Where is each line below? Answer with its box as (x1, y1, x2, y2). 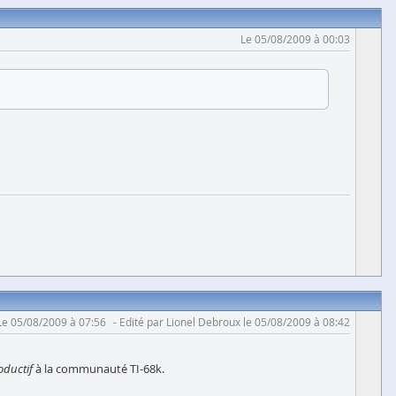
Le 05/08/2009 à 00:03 (240, 32, 350, 46)
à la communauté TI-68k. (33, 361, 164, 377)
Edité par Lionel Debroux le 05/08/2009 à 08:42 (119, 315, 350, 329)
